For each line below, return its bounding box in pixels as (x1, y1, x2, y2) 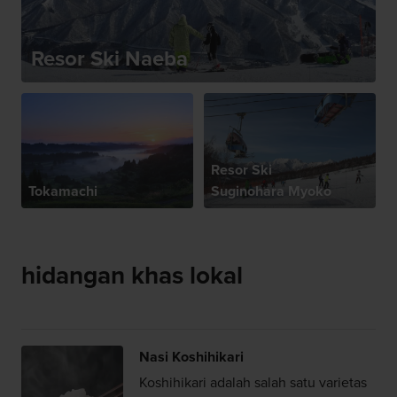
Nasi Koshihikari (138, 348, 244, 367)
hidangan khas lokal (20, 260, 243, 291)
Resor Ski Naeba (30, 46, 188, 73)
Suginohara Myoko (210, 183, 331, 201)
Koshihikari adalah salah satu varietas (138, 374, 367, 393)
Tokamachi (27, 183, 97, 201)
